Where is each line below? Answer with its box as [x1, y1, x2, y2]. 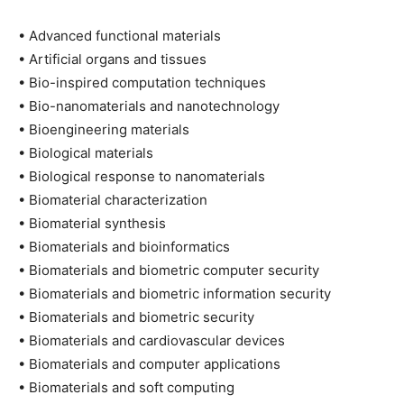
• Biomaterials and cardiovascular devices [18, 332, 285, 349]
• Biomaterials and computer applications [18, 355, 280, 372]
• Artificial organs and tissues [18, 50, 207, 68]
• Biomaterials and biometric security [18, 308, 254, 326]
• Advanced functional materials [18, 27, 221, 44]
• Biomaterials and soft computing [18, 379, 234, 396]
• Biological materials [18, 144, 153, 161]
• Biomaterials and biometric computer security [18, 262, 319, 279]
